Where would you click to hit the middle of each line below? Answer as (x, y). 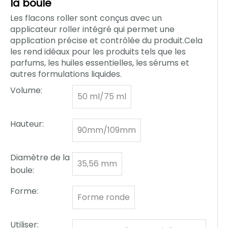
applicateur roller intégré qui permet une (92, 29)
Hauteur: (27, 124)
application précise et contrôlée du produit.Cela (106, 40)
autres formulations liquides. (66, 74)
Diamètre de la (40, 158)
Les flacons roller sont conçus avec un (86, 18)
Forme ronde (104, 197)
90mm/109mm (107, 130)
